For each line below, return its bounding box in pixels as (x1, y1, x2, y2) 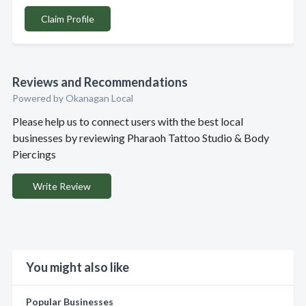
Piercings (12, 148, 56, 161)
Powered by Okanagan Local (12, 92, 133, 104)
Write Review (33, 180, 91, 192)
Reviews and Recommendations (12, 74, 188, 89)
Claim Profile (41, 13, 94, 25)
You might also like (26, 260, 129, 275)
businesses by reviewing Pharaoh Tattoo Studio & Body (12, 131, 269, 144)
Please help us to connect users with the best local (12, 115, 243, 128)
